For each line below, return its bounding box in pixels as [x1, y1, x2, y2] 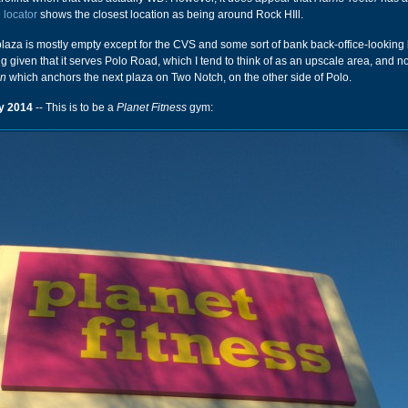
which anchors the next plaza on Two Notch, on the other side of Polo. [6, 71, 352, 84]
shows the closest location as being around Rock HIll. [37, 8, 303, 21]
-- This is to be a [33, 101, 117, 114]
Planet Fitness [117, 101, 187, 114]
